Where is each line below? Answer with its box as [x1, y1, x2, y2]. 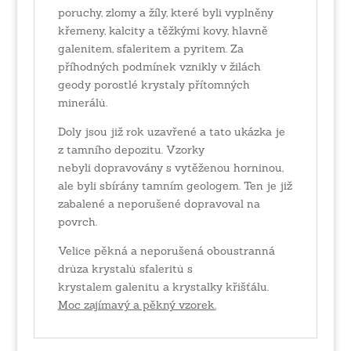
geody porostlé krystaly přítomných [57, 77, 250, 92]
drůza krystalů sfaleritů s [57, 261, 193, 276]
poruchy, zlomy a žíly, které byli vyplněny [57, 5, 273, 20]
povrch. [57, 214, 97, 229]
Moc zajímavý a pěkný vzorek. [57, 297, 216, 312]
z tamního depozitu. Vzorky [57, 142, 204, 157]
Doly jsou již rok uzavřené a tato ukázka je [57, 124, 285, 139]
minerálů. [57, 95, 107, 110]
